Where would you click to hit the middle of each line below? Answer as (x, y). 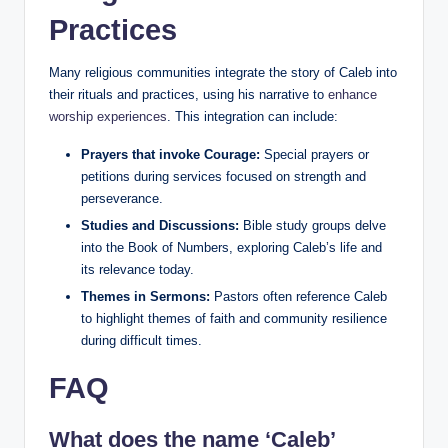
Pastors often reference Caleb (298, 297)
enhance (352, 95)
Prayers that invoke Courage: (170, 155)
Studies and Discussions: (160, 226)
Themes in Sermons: (145, 297)
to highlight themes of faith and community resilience (234, 319)
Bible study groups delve (312, 226)
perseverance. (122, 199)
